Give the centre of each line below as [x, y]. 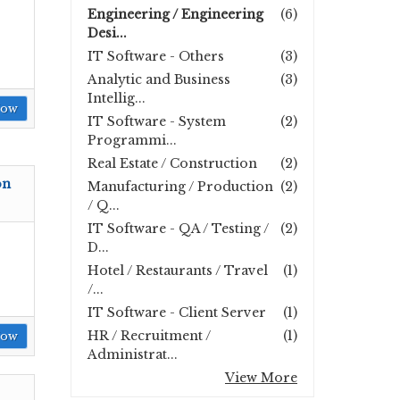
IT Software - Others [156, 56]
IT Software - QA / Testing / [178, 229]
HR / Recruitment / [149, 336]
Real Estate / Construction [172, 163]
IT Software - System [157, 121]
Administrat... [133, 354]
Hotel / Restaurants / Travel [178, 271]
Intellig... [117, 98]
